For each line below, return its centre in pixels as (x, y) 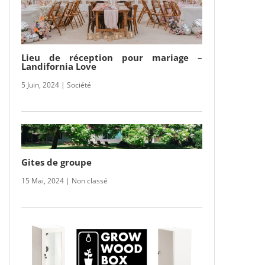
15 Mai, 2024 (42, 180)
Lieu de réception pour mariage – (112, 57)
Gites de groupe (56, 162)
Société (79, 85)
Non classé (89, 180)
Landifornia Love (59, 66)
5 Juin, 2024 (40, 85)
